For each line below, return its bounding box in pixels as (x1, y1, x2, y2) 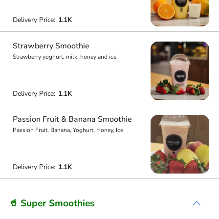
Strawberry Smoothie (12, 40, 89, 51)
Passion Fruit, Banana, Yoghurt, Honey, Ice (12, 126, 123, 134)
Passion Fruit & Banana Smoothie (12, 114, 132, 125)
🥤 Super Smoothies (9, 197, 94, 210)
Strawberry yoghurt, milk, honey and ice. (12, 52, 118, 61)
